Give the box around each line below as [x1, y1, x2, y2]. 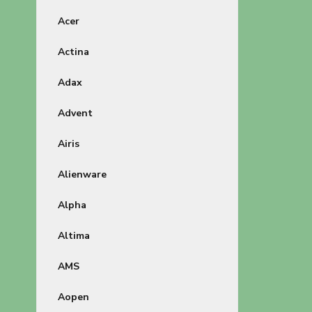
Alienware [58, 168, 107, 181]
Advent [58, 107, 93, 120]
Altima [58, 229, 90, 242]
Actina [58, 45, 89, 58]
